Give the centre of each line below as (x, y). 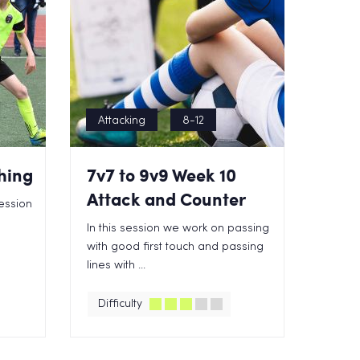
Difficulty (121, 304)
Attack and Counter (167, 199)
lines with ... (117, 266)
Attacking (122, 121)
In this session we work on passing (178, 229)
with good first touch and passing (176, 247)
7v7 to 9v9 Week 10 (162, 175)
